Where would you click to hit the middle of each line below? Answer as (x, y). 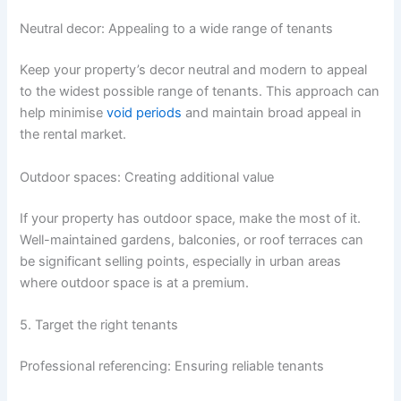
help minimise (64, 113)
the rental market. (73, 135)
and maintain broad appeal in (272, 113)
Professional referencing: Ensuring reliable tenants (172, 366)
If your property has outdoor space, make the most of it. (191, 218)
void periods (145, 113)
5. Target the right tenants (99, 324)
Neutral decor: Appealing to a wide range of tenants (177, 29)
